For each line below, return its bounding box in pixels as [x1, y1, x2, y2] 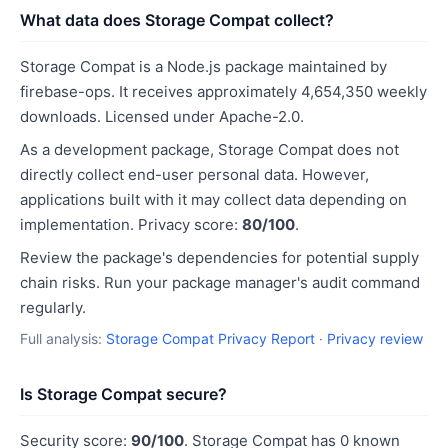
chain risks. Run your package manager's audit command [20, 273, 420, 292]
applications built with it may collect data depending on [20, 190, 407, 209]
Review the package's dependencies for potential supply [20, 248, 419, 267]
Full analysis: [20, 330, 106, 347]
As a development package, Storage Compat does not [20, 140, 399, 159]
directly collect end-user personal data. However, [20, 165, 369, 184]
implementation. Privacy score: [20, 215, 242, 234]
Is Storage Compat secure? [20, 384, 227, 404]
